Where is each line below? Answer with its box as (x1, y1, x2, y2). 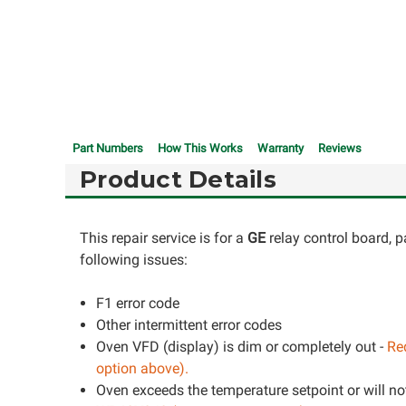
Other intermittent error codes (96, 316, 283, 333)
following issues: (80, 251, 188, 268)
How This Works (158, 141, 243, 155)
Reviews (318, 141, 362, 155)
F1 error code (96, 295, 180, 312)
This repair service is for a (80, 229, 247, 246)
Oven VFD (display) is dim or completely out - (96, 338, 384, 355)
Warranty (257, 141, 304, 155)
